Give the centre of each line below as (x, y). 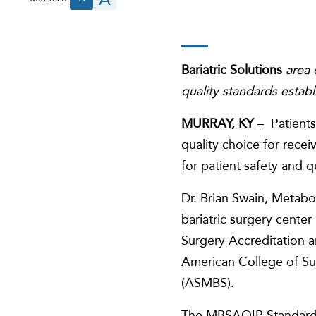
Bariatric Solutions (232, 69)
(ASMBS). (208, 282)
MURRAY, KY (218, 123)
